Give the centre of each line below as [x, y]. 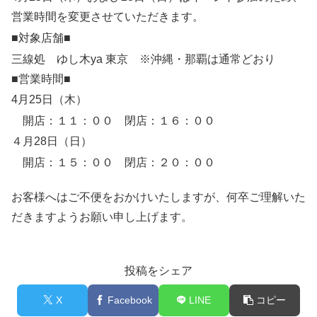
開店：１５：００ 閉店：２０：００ [113, 162]
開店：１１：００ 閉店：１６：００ [113, 120]
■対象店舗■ [41, 38]
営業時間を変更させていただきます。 [108, 17]
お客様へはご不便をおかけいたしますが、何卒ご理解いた [158, 197]
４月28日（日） [52, 142]
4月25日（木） [49, 100]
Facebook [129, 300]
